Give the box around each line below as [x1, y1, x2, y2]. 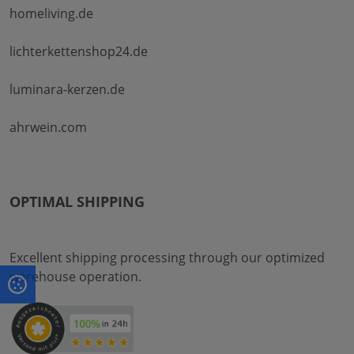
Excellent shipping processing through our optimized [9, 249, 325, 267]
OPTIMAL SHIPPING [9, 192, 145, 212]
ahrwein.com [9, 119, 87, 137]
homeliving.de [9, 5, 93, 23]
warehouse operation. [9, 268, 141, 286]
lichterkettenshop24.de [9, 43, 148, 61]
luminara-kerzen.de [9, 81, 125, 99]
